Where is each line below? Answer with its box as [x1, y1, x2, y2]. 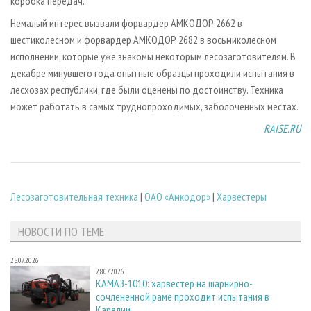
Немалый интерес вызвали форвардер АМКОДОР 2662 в [10, 15, 242, 30]
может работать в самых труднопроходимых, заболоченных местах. [10, 99, 299, 113]
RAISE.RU [264, 121, 301, 135]
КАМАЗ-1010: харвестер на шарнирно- [96, 276, 253, 291]
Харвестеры [217, 190, 267, 204]
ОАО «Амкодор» [144, 190, 210, 204]
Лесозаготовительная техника [10, 190, 138, 204]
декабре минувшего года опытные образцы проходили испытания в [10, 65, 294, 80]
